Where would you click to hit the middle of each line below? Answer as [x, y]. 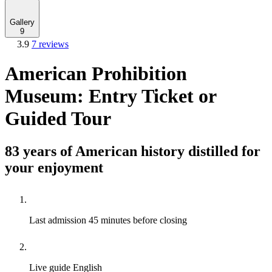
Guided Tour [58, 119]
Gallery [22, 22]
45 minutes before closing [138, 220]
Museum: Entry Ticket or [110, 96]
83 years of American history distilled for [133, 151]
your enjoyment [54, 167]
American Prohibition [96, 74]
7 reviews [50, 44]
